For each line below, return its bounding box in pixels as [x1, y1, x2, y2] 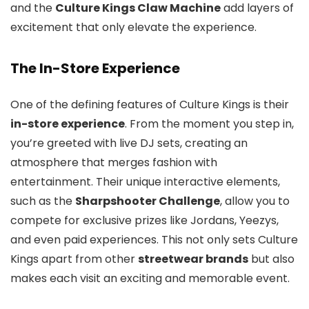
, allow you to [220, 193, 290, 210]
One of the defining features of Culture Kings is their [10, 97, 289, 113]
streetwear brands [138, 251, 248, 268]
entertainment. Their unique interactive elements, [10, 174, 280, 190]
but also [248, 251, 295, 268]
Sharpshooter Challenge [75, 193, 220, 210]
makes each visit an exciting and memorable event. [10, 270, 290, 287]
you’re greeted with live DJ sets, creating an [10, 135, 248, 152]
